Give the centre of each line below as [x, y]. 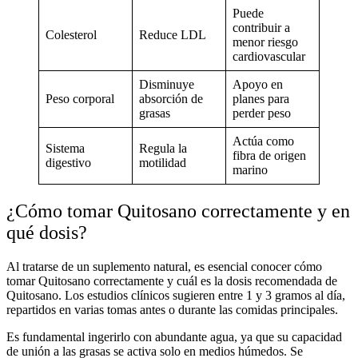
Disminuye [167, 84]
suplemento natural [140, 266]
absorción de [171, 98]
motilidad [163, 162]
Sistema [65, 148]
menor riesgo [265, 42]
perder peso [262, 113]
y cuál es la [195, 280]
